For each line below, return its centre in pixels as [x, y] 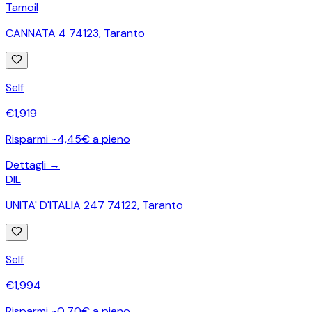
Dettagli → [33, 164]
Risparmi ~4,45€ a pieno [68, 139]
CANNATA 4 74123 [52, 33]
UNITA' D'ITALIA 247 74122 [71, 205]
